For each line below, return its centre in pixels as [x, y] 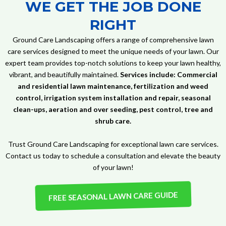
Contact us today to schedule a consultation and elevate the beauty [113, 156]
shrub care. [113, 121]
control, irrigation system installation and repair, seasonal [113, 98]
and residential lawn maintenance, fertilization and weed [113, 86]
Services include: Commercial [168, 75]
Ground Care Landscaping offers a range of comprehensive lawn [113, 40]
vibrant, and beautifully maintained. [64, 75]
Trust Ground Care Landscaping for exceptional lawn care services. [113, 144]
